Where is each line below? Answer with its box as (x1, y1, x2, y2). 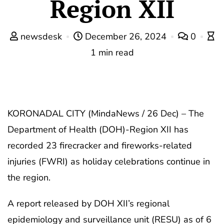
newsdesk (17, 30, 64, 42)
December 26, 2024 (82, 30, 169, 42)
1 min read (90, 46, 134, 58)
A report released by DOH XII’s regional (7, 197, 169, 209)
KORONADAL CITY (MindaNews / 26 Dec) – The (7, 107, 204, 119)
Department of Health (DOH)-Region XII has (7, 123, 188, 135)
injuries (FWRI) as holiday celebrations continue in (7, 155, 210, 167)
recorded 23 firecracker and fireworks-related (7, 139, 192, 151)
